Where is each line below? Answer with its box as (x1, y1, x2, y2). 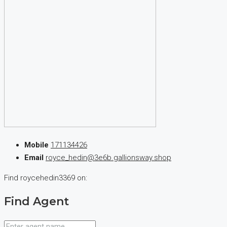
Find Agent (4, 195, 69, 209)
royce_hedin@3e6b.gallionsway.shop (46, 153, 171, 163)
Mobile (24, 140, 49, 150)
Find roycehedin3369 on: (4, 173, 87, 183)
